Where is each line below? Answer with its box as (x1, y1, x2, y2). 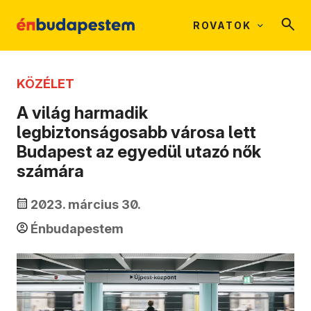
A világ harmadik (17, 103, 148, 124)
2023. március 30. (31, 197, 141, 212)
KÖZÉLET (17, 76, 74, 91)
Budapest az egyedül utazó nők (17, 142, 261, 162)
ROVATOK (193, 19, 251, 31)
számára (17, 161, 84, 182)
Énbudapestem (31, 221, 124, 237)
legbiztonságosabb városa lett (17, 122, 256, 143)
